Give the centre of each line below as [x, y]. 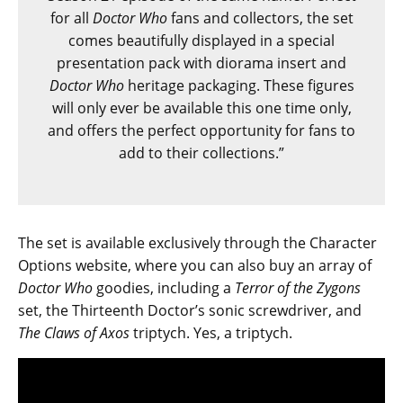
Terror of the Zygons [298, 287]
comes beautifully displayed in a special [201, 40]
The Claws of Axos [74, 332]
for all [71, 18]
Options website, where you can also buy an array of [195, 265]
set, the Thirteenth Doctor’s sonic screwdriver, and [190, 310]
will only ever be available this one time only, [201, 107]
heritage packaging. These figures [239, 85]
